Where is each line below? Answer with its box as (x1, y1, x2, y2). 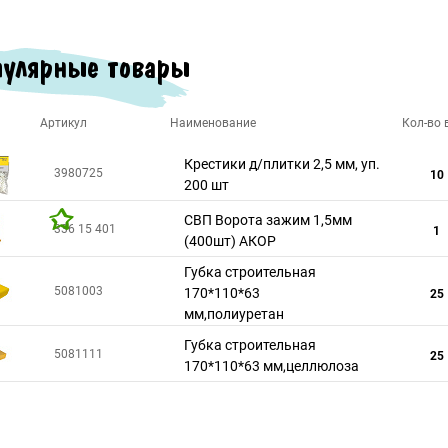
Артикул (40, 116, 87, 130)
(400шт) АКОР (184, 233, 276, 249)
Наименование (170, 116, 256, 130)
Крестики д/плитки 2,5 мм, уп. (184, 156, 380, 172)
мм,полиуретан (184, 306, 284, 322)
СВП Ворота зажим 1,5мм (184, 212, 352, 228)
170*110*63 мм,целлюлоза (184, 358, 359, 374)
